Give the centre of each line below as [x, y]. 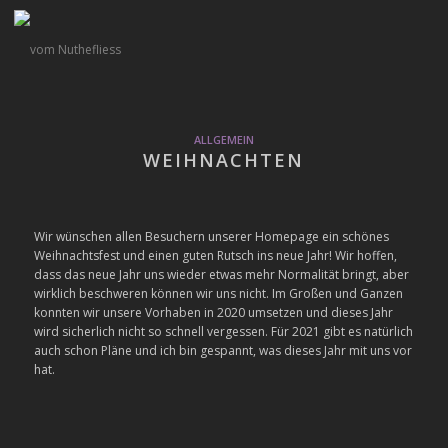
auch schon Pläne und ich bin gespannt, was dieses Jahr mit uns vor [222, 351]
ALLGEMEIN [223, 139]
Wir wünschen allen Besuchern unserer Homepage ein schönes [211, 237]
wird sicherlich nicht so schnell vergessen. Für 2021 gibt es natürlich [223, 332]
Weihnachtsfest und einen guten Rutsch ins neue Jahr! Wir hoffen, [215, 256]
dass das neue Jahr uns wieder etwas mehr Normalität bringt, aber [221, 275]
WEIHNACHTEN [224, 160]
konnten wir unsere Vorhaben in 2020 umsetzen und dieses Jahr [213, 313]
